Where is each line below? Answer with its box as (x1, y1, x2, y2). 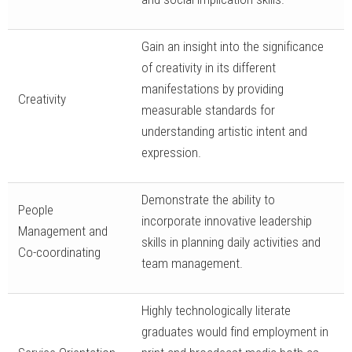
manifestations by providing (141, 81, 284, 97)
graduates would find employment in (141, 324, 328, 340)
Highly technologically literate (141, 302, 291, 319)
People (17, 202, 53, 218)
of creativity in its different (141, 60, 276, 76)
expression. (141, 145, 201, 161)
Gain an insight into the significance (141, 38, 324, 55)
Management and (17, 223, 108, 240)
